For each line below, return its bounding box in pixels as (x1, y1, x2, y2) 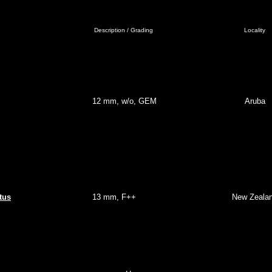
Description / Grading (94, 27, 153, 33)
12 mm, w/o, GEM (92, 97, 157, 106)
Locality (244, 27, 265, 33)
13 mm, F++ (92, 192, 136, 202)
